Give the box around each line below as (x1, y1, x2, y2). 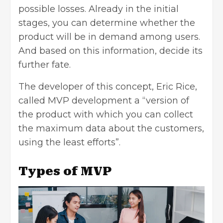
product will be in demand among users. (18, 31, 200, 43)
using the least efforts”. (18, 137, 120, 148)
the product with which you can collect (18, 109, 193, 120)
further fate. (18, 59, 71, 71)
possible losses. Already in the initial (18, 3, 179, 15)
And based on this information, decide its (18, 45, 203, 57)
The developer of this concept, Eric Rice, (18, 81, 197, 93)
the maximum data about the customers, (18, 123, 204, 134)
